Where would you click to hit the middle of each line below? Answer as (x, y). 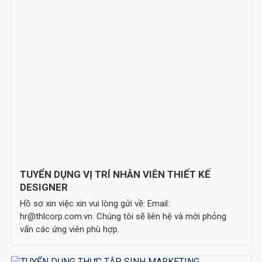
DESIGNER (44, 187)
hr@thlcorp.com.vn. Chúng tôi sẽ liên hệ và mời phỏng (123, 216)
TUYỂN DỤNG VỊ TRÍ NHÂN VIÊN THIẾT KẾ (116, 174)
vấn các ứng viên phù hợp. (70, 229)
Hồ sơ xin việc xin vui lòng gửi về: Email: (95, 203)
